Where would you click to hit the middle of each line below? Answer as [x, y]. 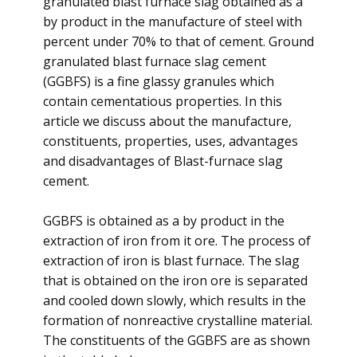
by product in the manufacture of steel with [173, 22]
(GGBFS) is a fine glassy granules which [159, 81]
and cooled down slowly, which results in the [175, 300]
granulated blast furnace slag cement [155, 61]
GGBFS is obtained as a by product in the [164, 221]
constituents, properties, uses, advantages [171, 141]
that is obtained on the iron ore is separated [175, 280]
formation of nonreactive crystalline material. [178, 320]
